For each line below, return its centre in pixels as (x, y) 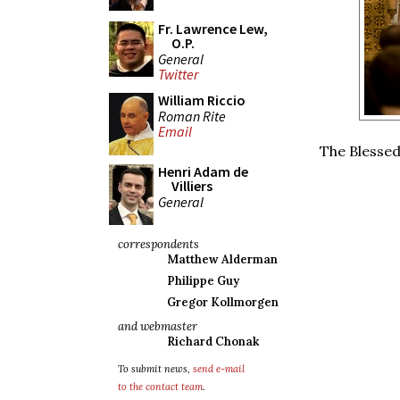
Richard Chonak (213, 342)
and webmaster (158, 326)
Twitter (178, 75)
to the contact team (160, 387)
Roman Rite (192, 116)
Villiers (192, 186)
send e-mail (219, 369)
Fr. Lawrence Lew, (213, 29)
